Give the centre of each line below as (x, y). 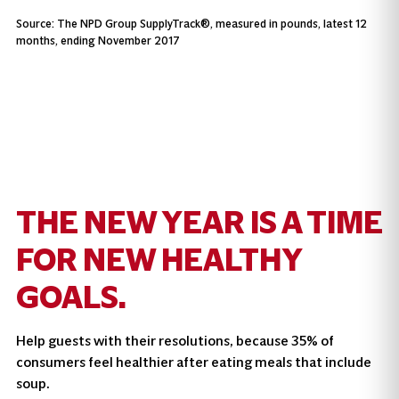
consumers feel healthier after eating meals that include (193, 362)
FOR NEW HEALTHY (159, 261)
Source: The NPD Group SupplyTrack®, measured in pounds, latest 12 (191, 23)
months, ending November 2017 (98, 40)
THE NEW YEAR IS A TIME (199, 223)
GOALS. (71, 298)
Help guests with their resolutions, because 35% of (175, 341)
